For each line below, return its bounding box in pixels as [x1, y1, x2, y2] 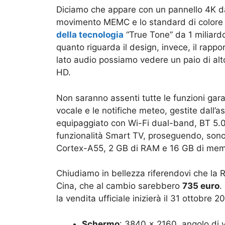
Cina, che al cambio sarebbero [56, 181, 182, 191]
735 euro [182, 181, 219, 191]
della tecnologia [56, 30, 124, 40]
